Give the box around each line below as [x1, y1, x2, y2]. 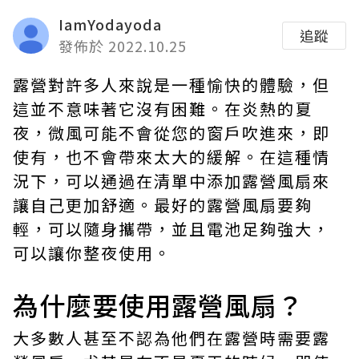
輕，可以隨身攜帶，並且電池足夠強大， [13, 217, 330, 240]
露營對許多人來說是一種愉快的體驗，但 [13, 73, 330, 96]
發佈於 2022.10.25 [58, 35, 187, 56]
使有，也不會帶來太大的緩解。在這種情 [13, 145, 330, 168]
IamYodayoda [58, 14, 162, 34]
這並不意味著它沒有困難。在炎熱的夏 [13, 97, 313, 120]
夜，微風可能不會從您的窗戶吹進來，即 [13, 121, 330, 144]
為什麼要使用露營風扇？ [13, 286, 304, 323]
